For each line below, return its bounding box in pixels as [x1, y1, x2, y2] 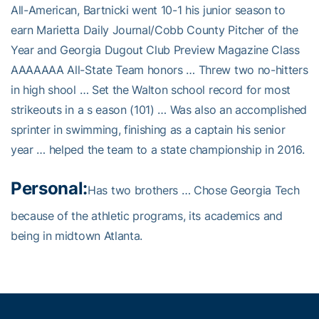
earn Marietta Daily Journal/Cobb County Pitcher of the [11, 22, 298, 37]
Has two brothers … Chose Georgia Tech [88, 182, 300, 197]
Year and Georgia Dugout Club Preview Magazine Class [11, 42, 300, 57]
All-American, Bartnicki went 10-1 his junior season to [11, 2, 286, 17]
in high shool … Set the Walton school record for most [11, 82, 291, 97]
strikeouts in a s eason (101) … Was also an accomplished [11, 102, 308, 117]
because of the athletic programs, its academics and [11, 208, 283, 223]
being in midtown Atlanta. [11, 228, 142, 243]
